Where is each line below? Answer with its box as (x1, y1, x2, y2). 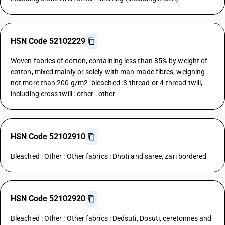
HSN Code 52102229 (11, 36, 85, 46)
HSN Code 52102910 (11, 132, 85, 141)
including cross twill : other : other (11, 90, 116, 98)
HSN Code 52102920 (11, 194, 85, 203)
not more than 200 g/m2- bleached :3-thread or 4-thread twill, (11, 79, 203, 87)
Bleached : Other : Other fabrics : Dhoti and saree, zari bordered (11, 152, 207, 160)
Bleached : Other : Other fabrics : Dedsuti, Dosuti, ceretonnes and (11, 214, 212, 222)
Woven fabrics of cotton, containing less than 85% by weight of (11, 57, 208, 65)
